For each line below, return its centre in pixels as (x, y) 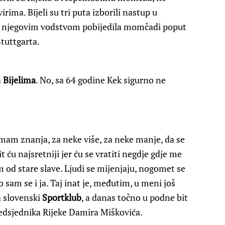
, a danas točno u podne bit (135, 198)
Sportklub (62, 198)
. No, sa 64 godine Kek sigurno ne (101, 80)
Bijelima (19, 80)
